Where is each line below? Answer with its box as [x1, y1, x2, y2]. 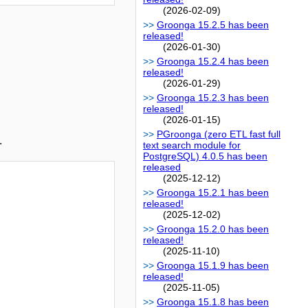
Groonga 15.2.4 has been [157, 56, 269, 67]
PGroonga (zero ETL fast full [157, 129, 280, 140]
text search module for [143, 140, 241, 151]
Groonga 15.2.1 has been [157, 187, 269, 199]
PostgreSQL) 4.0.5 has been [143, 151, 267, 162]
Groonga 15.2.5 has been [157, 19, 269, 31]
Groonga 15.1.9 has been [157, 260, 269, 272]
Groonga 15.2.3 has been [157, 92, 269, 104]
